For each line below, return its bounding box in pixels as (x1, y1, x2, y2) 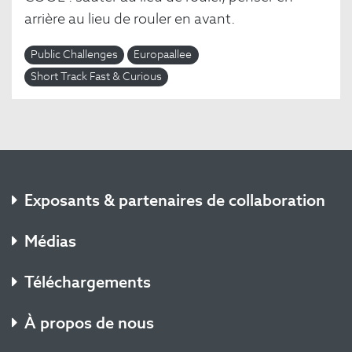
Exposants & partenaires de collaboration (24, 190, 325, 211)
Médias (24, 231, 76, 252)
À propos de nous (24, 313, 154, 334)
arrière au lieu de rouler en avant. (24, 9, 235, 28)
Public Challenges (31, 47, 119, 62)
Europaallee (134, 47, 192, 62)
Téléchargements (24, 272, 151, 293)
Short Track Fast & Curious (31, 69, 163, 84)
